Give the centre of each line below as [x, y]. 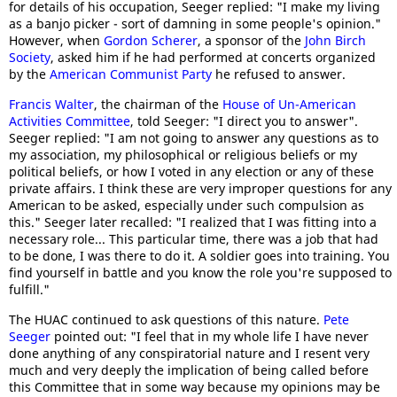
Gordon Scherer [151, 40]
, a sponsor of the [251, 40]
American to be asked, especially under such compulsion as [187, 205]
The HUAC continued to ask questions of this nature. [166, 319]
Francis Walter [51, 104]
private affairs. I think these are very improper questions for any [200, 188]
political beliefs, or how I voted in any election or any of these [191, 171]
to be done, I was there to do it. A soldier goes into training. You [199, 256]
